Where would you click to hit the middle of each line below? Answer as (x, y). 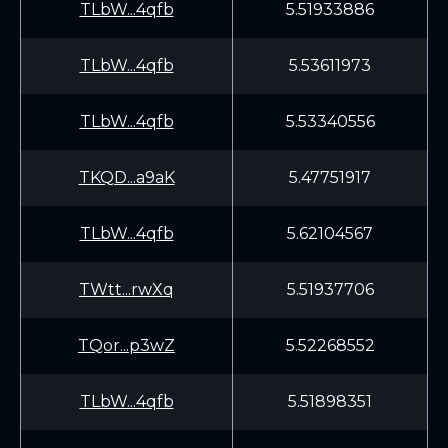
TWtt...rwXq (126, 289)
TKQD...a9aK (126, 177)
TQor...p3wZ (126, 345)
